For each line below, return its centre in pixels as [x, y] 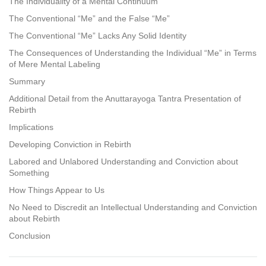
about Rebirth [34, 218]
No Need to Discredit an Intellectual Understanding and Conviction [133, 207]
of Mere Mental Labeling [55, 64]
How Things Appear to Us [57, 190]
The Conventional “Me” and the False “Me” [89, 18]
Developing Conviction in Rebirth [70, 144]
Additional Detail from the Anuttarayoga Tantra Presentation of [125, 98]
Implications [31, 127]
